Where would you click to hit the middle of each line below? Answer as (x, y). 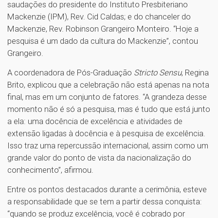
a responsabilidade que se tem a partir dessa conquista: (105, 201)
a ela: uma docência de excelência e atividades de (95, 121)
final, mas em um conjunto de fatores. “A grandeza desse (107, 97)
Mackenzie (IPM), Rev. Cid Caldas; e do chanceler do (99, 16)
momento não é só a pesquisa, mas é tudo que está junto (109, 109)
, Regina (195, 72)
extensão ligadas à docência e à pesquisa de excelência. (106, 133)
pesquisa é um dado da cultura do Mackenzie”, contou (103, 41)
